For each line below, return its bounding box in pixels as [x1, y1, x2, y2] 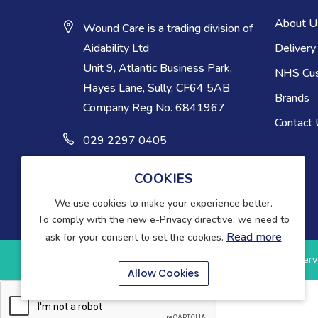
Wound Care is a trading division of [83, 21, 253, 36]
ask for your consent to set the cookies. [45, 231, 226, 244]
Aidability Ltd [83, 40, 149, 56]
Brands [275, 89, 309, 106]
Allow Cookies [127, 266, 199, 280]
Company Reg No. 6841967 [83, 100, 225, 116]
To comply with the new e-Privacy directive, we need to [37, 213, 290, 226]
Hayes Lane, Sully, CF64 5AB [83, 80, 230, 96]
